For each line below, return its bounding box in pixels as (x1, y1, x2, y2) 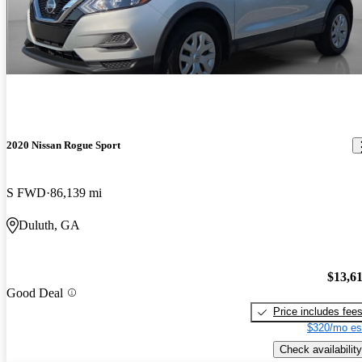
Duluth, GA (19, 218, 80, 233)
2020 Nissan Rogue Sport (6, 139, 120, 152)
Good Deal (6, 285, 63, 300)
